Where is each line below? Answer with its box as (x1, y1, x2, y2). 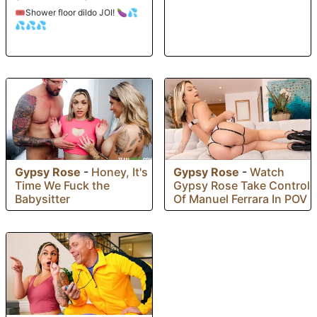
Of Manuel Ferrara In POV (173, 192, 307, 207)
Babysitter (15, 192, 70, 207)
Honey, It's (91, 165, 148, 180)
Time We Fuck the (15, 178, 110, 193)
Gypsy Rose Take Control (173, 178, 310, 193)
